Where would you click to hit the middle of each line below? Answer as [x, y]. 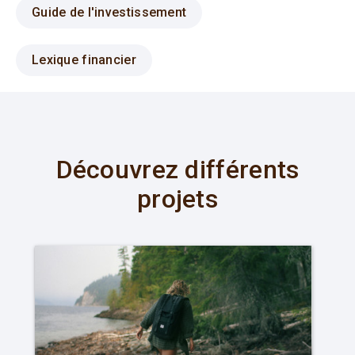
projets [177, 199]
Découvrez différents [177, 170]
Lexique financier [84, 60]
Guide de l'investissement [109, 13]
